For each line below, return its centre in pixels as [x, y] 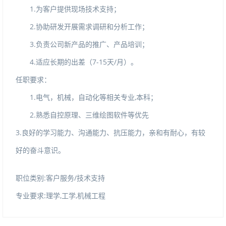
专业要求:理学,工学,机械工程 [61, 195]
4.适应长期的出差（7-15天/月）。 [84, 62]
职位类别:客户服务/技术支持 [60, 178]
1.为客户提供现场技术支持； [75, 9]
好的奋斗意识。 [40, 150]
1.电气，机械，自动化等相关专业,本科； [94, 97]
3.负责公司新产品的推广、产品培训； [89, 44]
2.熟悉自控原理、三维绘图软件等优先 [89, 115]
